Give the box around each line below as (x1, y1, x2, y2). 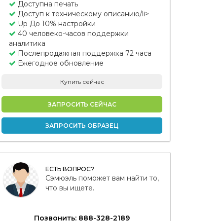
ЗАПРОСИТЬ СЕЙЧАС (47, 101, 116, 108)
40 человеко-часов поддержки (16, 29, 129, 38)
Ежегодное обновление (16, 59, 104, 68)
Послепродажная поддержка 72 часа (16, 49, 151, 58)
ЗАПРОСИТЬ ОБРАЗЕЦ (45, 122, 118, 129)
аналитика (9, 39, 45, 48)
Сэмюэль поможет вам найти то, (45, 174, 159, 183)
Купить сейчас (60, 78, 104, 85)
